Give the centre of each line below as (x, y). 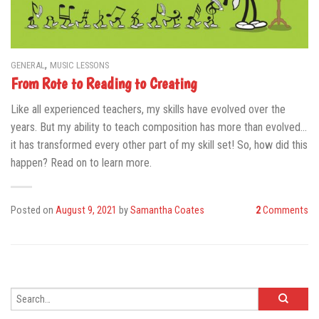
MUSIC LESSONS (79, 66)
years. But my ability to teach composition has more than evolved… (159, 127)
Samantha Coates (167, 210)
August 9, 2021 (86, 210)
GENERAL (28, 66)
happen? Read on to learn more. (81, 162)
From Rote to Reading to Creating (104, 83)
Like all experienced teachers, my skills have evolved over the (148, 109)
